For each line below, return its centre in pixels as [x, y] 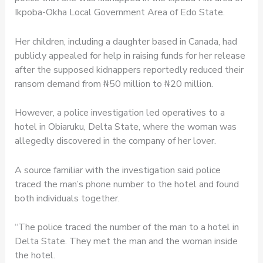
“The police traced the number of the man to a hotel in [127, 227]
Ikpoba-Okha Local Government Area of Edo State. [119, 12]
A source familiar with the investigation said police [117, 170]
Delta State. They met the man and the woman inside [126, 242]
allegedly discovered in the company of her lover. [115, 141]
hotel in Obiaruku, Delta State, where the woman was [125, 127]
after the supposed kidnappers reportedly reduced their [129, 70]
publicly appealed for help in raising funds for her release [130, 55]
